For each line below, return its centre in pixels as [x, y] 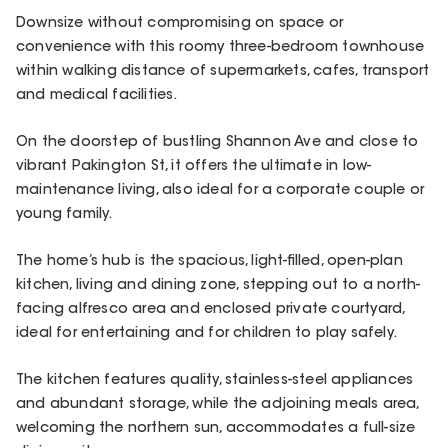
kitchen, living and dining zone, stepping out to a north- [218, 286]
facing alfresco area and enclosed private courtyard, [210, 310]
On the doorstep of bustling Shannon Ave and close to [217, 142]
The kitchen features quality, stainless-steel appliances [215, 381]
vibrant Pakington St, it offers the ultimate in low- [194, 166]
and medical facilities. [97, 95]
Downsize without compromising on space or [180, 23]
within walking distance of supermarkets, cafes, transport [223, 71]
